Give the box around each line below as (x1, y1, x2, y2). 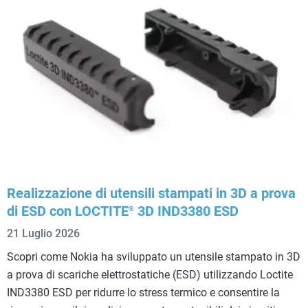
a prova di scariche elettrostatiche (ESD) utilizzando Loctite (7, 268, 293, 282)
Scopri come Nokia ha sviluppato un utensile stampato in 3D (7, 250, 300, 264)
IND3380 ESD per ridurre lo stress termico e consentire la (7, 286, 280, 300)
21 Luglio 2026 (7, 227, 80, 241)
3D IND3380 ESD (134, 203, 239, 220)
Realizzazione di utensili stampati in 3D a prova (7, 185, 296, 202)
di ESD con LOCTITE (7, 203, 129, 220)
